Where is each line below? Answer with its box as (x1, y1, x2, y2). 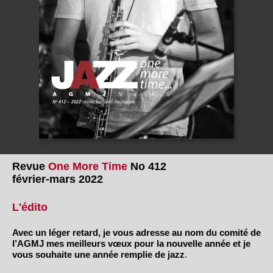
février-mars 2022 (12, 172, 103, 185)
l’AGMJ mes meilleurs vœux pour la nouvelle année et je (12, 238, 250, 249)
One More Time (48, 160, 127, 172)
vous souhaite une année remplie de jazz (12, 249, 185, 260)
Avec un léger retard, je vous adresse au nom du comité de (12, 227, 261, 238)
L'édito (12, 200, 48, 213)
